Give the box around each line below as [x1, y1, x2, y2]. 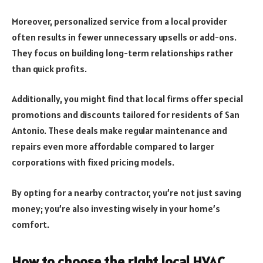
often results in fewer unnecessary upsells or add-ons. [12, 31, 237, 43]
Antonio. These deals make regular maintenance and [12, 124, 227, 137]
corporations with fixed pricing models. [12, 156, 174, 168]
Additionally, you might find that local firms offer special [12, 93, 243, 105]
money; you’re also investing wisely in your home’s [12, 202, 220, 214]
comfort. [12, 218, 49, 230]
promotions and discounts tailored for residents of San [12, 109, 240, 121]
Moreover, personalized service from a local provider [12, 15, 227, 27]
